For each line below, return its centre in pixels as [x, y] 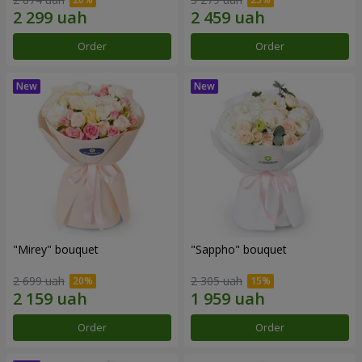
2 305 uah [217, 280]
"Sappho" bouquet [239, 250]
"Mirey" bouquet [56, 250]
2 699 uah [39, 280]
